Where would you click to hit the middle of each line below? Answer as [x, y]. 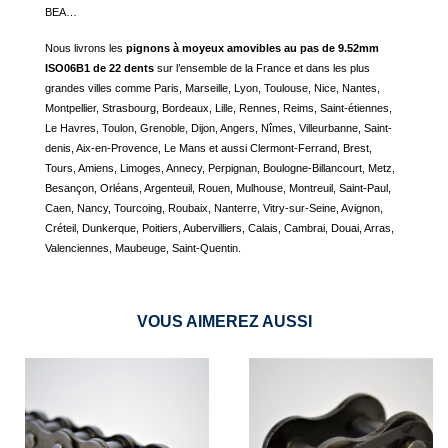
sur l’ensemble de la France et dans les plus [262, 68]
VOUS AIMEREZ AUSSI [224, 321]
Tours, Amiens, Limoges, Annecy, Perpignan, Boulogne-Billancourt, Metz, [220, 168]
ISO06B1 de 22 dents [99, 68]
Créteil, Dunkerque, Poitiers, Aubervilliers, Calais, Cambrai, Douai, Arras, [219, 228]
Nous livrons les [85, 48]
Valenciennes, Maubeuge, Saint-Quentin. [143, 248]
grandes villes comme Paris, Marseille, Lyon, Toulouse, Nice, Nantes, [212, 88]
